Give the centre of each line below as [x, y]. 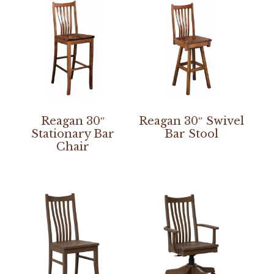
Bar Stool [191, 134]
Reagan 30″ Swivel [191, 121]
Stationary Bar [73, 134]
